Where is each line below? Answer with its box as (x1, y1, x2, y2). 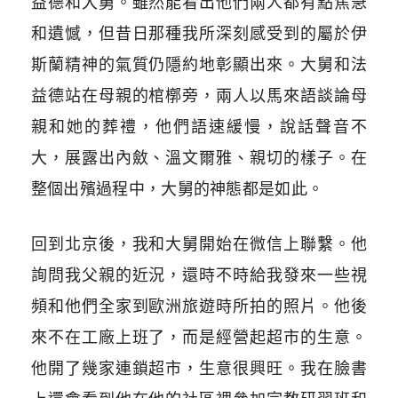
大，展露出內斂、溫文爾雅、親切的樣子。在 (30, 147, 368, 167)
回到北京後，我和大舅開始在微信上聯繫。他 (30, 234, 368, 253)
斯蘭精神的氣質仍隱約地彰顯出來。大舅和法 (30, 54, 368, 74)
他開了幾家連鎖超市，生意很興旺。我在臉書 (30, 358, 368, 378)
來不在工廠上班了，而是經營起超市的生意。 (30, 327, 368, 346)
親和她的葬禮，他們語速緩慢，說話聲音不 (30, 116, 368, 136)
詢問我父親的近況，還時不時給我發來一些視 (30, 265, 368, 284)
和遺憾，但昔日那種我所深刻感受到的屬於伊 (30, 23, 368, 43)
